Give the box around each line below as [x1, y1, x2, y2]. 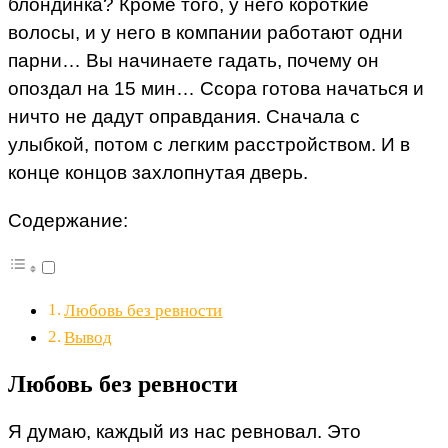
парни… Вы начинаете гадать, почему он [8, 50, 379, 72]
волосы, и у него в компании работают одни [8, 22, 403, 44]
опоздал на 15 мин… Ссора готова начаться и [8, 78, 424, 100]
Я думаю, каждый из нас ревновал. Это [8, 420, 361, 442]
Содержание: [8, 209, 128, 231]
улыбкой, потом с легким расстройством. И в [8, 134, 410, 156]
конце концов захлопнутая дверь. [8, 162, 308, 184]
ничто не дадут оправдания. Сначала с [8, 106, 360, 128]
